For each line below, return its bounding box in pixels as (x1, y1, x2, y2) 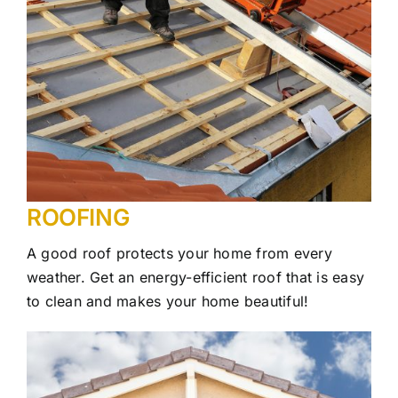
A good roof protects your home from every (27, 243, 332, 262)
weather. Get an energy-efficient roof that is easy (27, 267, 364, 286)
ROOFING (27, 203, 130, 231)
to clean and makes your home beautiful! (27, 291, 309, 310)
